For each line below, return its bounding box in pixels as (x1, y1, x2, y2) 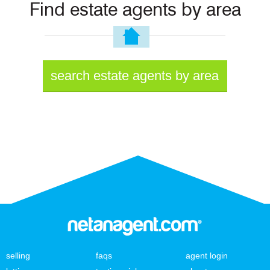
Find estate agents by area (29, 1, 241, 20)
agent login (185, 251, 228, 261)
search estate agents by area (51, 68, 219, 84)
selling (6, 251, 30, 261)
